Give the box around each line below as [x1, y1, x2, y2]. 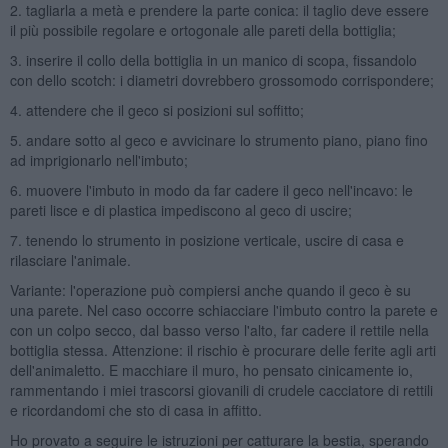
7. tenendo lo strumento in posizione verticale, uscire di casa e [9, 229, 404, 250]
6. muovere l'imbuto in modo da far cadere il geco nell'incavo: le [9, 179, 413, 200]
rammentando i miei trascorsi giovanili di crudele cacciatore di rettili [9, 379, 433, 400]
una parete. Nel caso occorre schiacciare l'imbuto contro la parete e [9, 299, 438, 320]
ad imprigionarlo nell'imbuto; [9, 149, 188, 170]
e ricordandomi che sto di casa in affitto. [9, 399, 262, 420]
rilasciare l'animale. [9, 249, 131, 270]
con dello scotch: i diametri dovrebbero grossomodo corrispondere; [9, 69, 434, 90]
